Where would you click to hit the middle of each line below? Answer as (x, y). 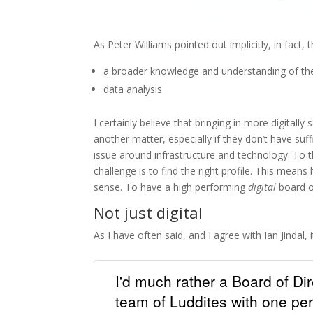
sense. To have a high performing (171, 187)
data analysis (133, 89)
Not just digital (148, 212)
